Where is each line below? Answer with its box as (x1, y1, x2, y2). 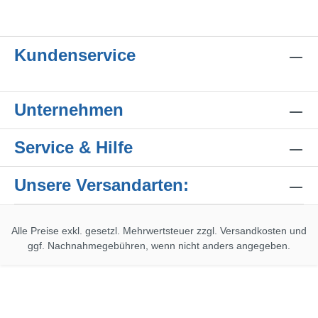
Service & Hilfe (14, 138, 133, 158)
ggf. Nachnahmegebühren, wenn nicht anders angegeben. (28, 240, 290, 252)
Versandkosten (220, 225, 287, 237)
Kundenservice (14, 45, 136, 65)
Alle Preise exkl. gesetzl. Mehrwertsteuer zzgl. (11, 225, 220, 237)
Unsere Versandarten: (14, 175, 189, 195)
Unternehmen (14, 100, 124, 120)
